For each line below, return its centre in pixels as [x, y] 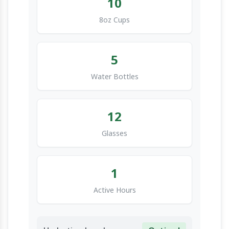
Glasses [114, 133]
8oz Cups [114, 20]
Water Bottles [114, 76]
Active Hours [114, 190]
